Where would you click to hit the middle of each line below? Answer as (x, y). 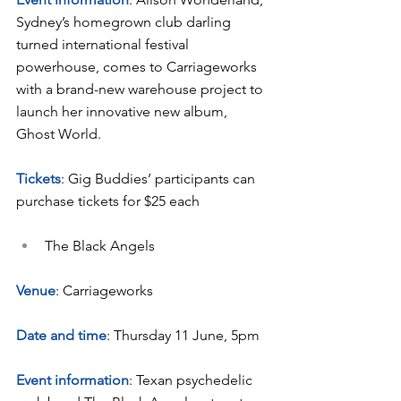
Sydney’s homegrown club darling (125, 21)
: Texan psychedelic (192, 380)
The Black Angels (100, 245)
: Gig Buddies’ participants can (160, 178)
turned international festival (104, 44)
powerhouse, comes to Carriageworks (138, 66)
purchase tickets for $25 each (108, 200)
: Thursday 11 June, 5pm (183, 335)
